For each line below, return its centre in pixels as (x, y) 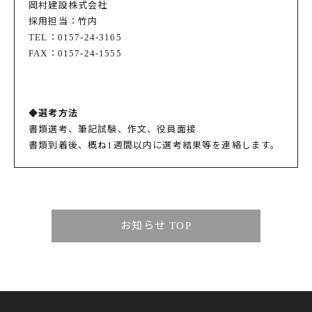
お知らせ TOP (156, 226)
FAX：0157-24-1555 (75, 53)
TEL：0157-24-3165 (75, 37)
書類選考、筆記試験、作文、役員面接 (112, 129)
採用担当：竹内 (63, 21)
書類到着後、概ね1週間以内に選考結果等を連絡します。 (155, 145)
